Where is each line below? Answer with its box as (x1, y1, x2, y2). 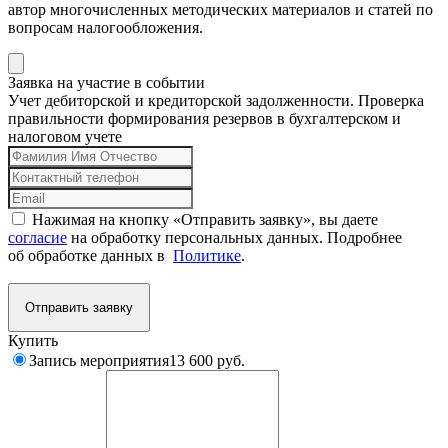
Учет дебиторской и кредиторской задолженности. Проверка (8, 92, 424, 110)
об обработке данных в (8, 247, 173, 265)
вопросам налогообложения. (8, 19, 203, 37)
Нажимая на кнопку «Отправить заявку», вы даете (32, 211, 378, 229)
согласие (8, 229, 67, 247)
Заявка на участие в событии (8, 74, 205, 92)
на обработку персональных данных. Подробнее (67, 229, 402, 247)
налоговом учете (8, 128, 122, 146)
